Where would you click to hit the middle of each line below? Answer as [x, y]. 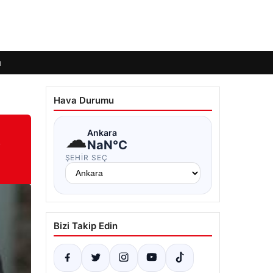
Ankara [102, 132]
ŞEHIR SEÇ [87, 158]
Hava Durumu [83, 100]
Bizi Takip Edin [85, 226]
